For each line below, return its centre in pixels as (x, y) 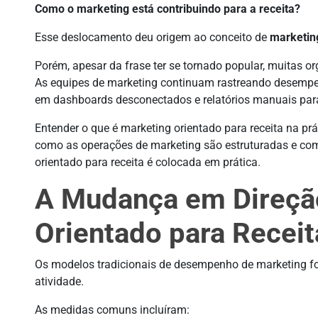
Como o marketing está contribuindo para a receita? (168, 9)
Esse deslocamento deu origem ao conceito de (153, 37)
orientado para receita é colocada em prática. (148, 162)
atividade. (60, 281)
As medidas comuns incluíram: (113, 310)
